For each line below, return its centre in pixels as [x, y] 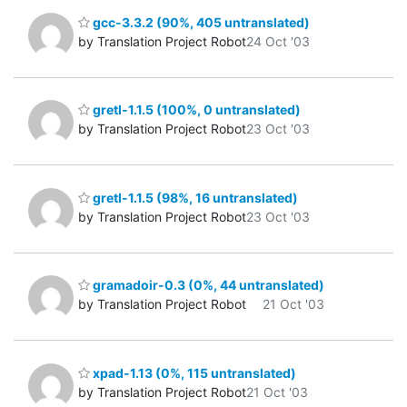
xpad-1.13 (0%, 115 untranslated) [193, 372]
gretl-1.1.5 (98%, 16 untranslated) [194, 197]
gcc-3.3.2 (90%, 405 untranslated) [200, 22]
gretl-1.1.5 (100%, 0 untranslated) [195, 110]
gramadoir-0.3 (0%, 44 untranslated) [207, 285]
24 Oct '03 [278, 41]
